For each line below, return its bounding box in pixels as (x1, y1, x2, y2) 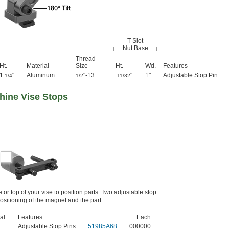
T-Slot (127, 37, 143, 45)
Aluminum (27, 72, 55, 79)
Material (27, 62, 49, 70)
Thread (76, 55, 96, 63)
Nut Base (122, 44, 148, 52)
